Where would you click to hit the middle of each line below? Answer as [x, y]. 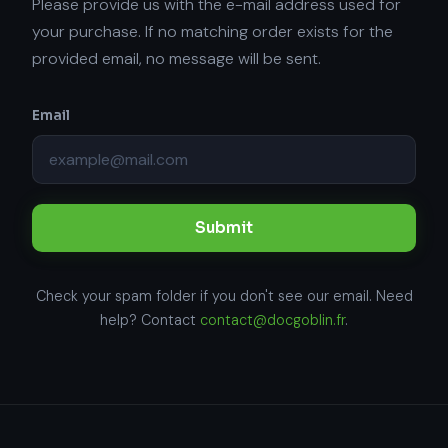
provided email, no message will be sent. [176, 58]
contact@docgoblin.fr [272, 320]
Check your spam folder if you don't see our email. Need [224, 296]
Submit [224, 228]
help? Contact [150, 320]
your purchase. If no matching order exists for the [212, 31]
